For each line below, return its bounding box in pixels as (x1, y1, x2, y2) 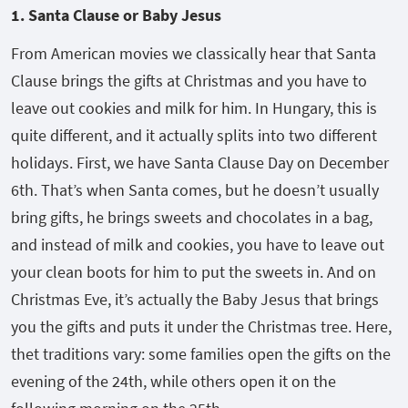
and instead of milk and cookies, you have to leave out (11, 234, 384, 255)
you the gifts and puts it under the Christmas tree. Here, (11, 316, 392, 337)
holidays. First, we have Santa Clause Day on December (11, 152, 389, 173)
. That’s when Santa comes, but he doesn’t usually (34, 179, 379, 200)
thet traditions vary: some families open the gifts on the (11, 343, 391, 364)
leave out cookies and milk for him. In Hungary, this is (11, 97, 377, 118)
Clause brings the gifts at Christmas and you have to (11, 70, 367, 91)
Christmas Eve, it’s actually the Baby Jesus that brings (11, 289, 379, 310)
